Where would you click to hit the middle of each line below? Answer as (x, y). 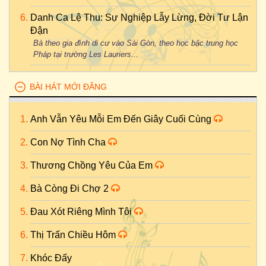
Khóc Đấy (51, 258)
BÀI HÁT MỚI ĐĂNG (68, 87)
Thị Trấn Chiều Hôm (74, 235)
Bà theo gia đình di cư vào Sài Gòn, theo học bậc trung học (136, 43)
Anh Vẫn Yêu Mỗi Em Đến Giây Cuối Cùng (122, 119)
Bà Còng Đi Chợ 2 (71, 189)
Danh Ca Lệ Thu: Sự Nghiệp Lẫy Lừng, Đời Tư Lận (139, 18)
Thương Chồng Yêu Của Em (93, 165)
